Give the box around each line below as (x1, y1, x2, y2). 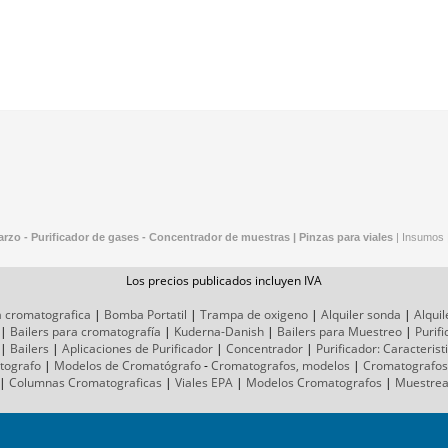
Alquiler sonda (320, 306, 401, 324)
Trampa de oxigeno (199, 306, 308, 324)
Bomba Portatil (103, 306, 187, 324)
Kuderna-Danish (174, 323, 264, 341)
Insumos (402, 231, 444, 244)
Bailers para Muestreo (277, 323, 402, 341)
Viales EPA (175, 374, 233, 392)
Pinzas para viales (299, 231, 393, 244)
